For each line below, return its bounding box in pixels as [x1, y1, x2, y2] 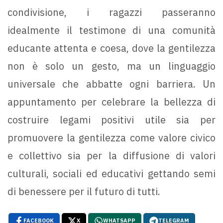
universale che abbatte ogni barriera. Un [7, 77, 216, 91]
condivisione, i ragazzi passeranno [7, 5, 216, 19]
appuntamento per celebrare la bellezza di [7, 95, 216, 109]
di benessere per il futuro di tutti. [7, 185, 160, 199]
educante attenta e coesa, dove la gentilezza [7, 41, 216, 55]
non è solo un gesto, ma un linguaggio [7, 59, 216, 73]
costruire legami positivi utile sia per [7, 113, 216, 127]
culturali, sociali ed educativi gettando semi [7, 167, 216, 181]
